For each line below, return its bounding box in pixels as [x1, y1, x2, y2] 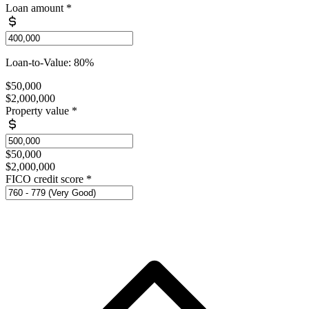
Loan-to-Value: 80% [6, 57, 94, 69]
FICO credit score [6, 173, 83, 186]
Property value [6, 105, 69, 117]
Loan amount [6, 2, 63, 14]
